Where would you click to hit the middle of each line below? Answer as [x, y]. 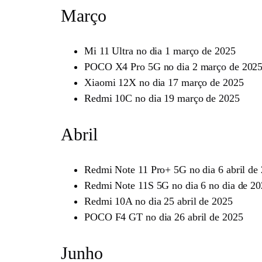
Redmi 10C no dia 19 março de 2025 [162, 99]
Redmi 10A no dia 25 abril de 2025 [158, 201]
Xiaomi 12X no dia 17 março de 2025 [164, 83]
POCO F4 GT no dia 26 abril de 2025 [164, 217]
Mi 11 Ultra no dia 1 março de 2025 [160, 51]
